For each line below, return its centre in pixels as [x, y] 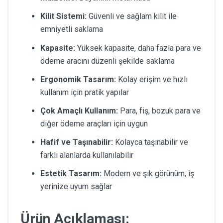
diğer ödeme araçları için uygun [94, 123]
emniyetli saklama [72, 29]
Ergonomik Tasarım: [78, 79]
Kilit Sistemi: [63, 16]
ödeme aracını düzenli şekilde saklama [108, 61]
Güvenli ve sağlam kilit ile [132, 16]
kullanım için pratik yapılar [85, 92]
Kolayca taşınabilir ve [151, 142]
